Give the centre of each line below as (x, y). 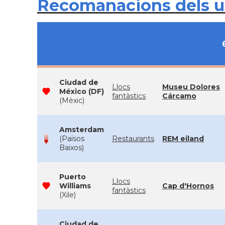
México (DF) (82, 91)
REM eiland (183, 139)
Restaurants (133, 139)
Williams (75, 186)
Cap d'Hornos (188, 186)
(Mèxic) (72, 100)
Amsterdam (82, 130)
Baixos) (72, 148)
